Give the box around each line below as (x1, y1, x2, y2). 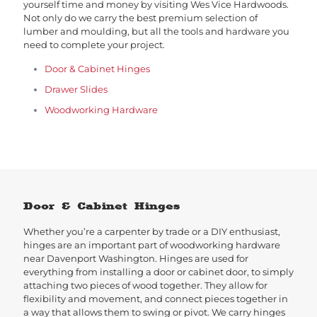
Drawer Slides (45, 83, 108, 95)
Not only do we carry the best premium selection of (23, 12, 258, 23)
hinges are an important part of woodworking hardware (23, 239, 280, 250)
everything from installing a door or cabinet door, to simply (23, 266, 294, 277)
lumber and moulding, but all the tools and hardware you (23, 25, 289, 37)
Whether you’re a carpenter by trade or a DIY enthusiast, (23, 226, 280, 237)
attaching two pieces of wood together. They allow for (23, 279, 267, 291)
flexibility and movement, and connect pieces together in (23, 293, 288, 304)
